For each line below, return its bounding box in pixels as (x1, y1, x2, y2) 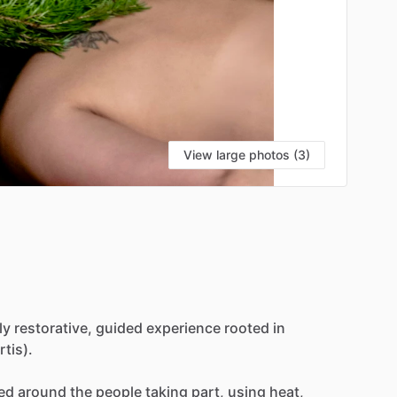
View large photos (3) (183, 146, 310, 162)
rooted (224, 318, 269, 337)
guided (96, 318, 143, 337)
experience (146, 318, 221, 337)
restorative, (14, 318, 92, 337)
